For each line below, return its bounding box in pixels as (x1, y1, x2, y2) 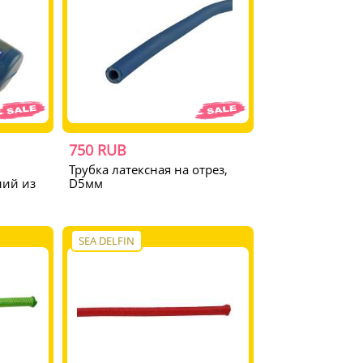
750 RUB (69, 139, 127, 160)
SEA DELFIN (79, 233, 135, 248)
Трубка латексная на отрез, (69, 160, 228, 177)
